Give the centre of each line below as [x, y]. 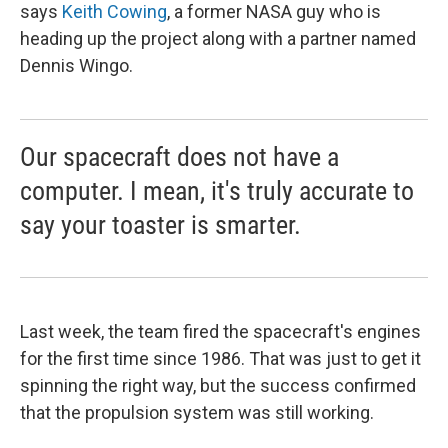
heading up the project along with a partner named [218, 38]
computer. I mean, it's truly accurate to [217, 190]
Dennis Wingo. [76, 65]
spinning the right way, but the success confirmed [218, 385]
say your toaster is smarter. [160, 224]
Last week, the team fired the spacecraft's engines [220, 331]
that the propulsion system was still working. [197, 412]
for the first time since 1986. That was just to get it [220, 358]
